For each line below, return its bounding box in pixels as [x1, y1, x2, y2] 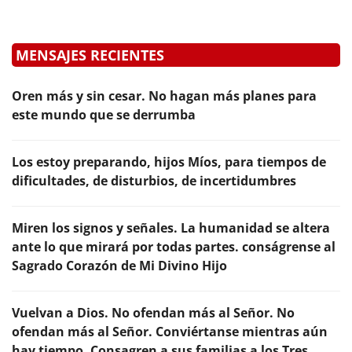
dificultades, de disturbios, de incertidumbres [12, 172, 296, 189]
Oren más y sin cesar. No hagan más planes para [12, 87, 317, 104]
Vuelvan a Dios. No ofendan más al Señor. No [12, 304, 295, 321]
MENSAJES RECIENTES [16, 46, 164, 64]
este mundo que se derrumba [12, 106, 196, 123]
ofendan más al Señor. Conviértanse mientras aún [12, 323, 328, 340]
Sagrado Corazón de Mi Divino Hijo [12, 257, 227, 274]
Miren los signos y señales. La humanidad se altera [12, 219, 330, 236]
